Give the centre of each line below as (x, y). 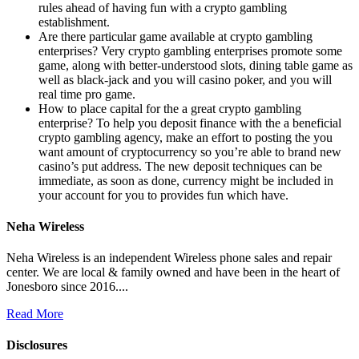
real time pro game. (87, 94)
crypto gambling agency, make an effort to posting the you (186, 137)
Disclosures (37, 345)
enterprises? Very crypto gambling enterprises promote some (190, 50)
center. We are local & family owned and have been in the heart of (173, 272)
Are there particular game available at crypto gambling (175, 36)
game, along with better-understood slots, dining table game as (196, 65)
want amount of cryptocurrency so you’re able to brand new (190, 151)
